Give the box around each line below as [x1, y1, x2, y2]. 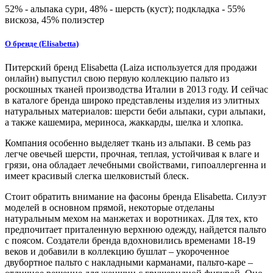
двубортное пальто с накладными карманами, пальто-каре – [5, 257, 253, 268]
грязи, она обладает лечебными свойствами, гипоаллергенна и [5, 159, 266, 170]
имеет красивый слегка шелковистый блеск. [5, 170, 189, 181]
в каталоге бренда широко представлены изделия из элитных [5, 94, 260, 105]
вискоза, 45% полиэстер [5, 14, 104, 25]
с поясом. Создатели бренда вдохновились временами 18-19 [5, 235, 255, 246]
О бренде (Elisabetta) [5, 38, 79, 48]
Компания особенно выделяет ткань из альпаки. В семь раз [5, 137, 250, 148]
